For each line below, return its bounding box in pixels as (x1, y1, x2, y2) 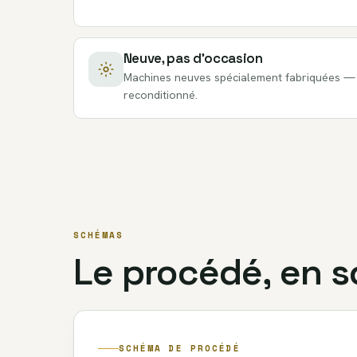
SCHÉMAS (73, 228, 124, 241)
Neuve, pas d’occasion (123, 49, 263, 68)
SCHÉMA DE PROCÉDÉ (119, 342, 241, 355)
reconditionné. (123, 88, 198, 103)
